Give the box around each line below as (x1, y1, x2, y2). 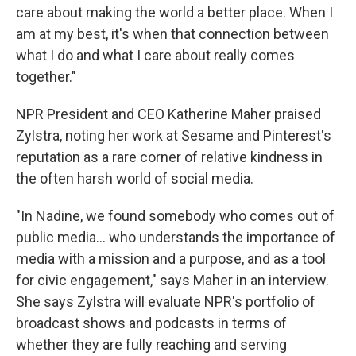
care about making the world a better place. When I (16, 4, 333, 21)
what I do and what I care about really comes (16, 47, 295, 64)
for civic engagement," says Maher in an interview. (16, 272, 329, 288)
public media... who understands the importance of (16, 229, 335, 246)
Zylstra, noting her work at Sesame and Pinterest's (16, 127, 331, 144)
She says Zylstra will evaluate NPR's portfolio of (16, 293, 315, 310)
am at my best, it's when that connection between (16, 25, 329, 42)
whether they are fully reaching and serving (16, 336, 287, 353)
